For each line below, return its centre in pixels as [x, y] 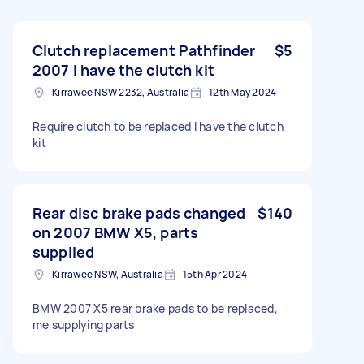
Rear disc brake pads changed [139, 212]
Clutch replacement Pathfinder [144, 50]
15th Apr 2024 [214, 274]
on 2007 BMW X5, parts [116, 232]
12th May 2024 [243, 92]
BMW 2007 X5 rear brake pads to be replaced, [155, 308]
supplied [64, 251]
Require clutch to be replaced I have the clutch [158, 126]
